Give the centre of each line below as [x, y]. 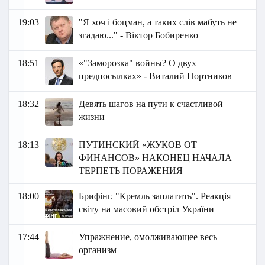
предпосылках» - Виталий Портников [156, 76]
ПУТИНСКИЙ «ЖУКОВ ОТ [138, 145]
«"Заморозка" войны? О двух [138, 63]
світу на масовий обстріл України [147, 209]
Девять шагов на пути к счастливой [151, 104]
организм [98, 250]
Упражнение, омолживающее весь [148, 237]
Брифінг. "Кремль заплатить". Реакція [155, 196]
